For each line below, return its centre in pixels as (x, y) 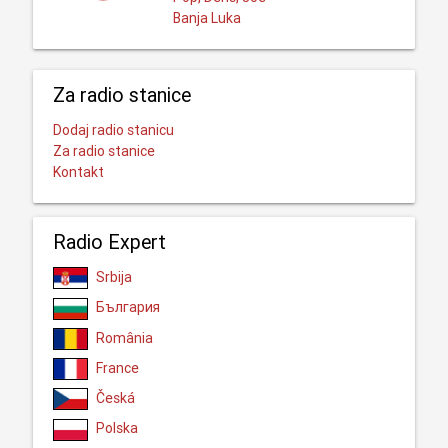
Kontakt (78, 171)
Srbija (113, 276)
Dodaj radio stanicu (113, 129)
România (124, 337)
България (127, 307)
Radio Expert (109, 241)
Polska (116, 428)
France (117, 367)
